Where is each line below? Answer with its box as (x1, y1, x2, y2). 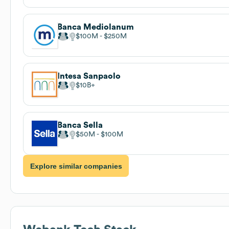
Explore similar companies (30, 162, 122, 170)
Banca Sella (57, 121, 103, 129)
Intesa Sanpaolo (57, 72, 121, 80)
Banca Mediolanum (57, 22, 134, 31)
